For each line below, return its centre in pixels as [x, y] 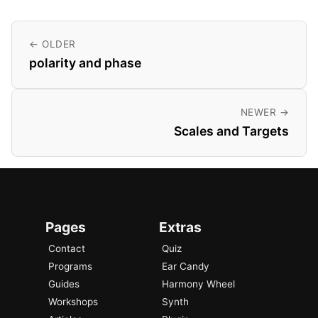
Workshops [73, 302]
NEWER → [264, 112]
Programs [70, 267]
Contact [67, 249]
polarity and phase [85, 62]
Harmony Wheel [198, 284]
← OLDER [53, 44]
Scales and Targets [231, 131]
